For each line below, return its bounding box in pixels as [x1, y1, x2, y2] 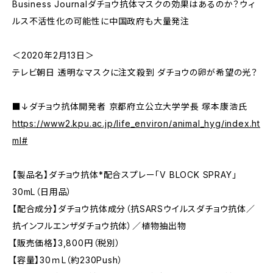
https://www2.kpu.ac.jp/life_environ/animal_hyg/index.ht [12, 118, 260, 129]
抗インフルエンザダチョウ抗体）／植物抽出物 [12, 221, 186, 231]
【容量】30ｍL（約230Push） [12, 255, 123, 265]
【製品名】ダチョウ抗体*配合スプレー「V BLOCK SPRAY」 [12, 169, 237, 180]
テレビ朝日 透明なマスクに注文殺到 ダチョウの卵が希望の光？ [12, 67, 258, 77]
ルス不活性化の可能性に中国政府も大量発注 [12, 16, 190, 26]
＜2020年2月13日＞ [12, 50, 94, 60]
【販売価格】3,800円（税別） [12, 238, 121, 248]
